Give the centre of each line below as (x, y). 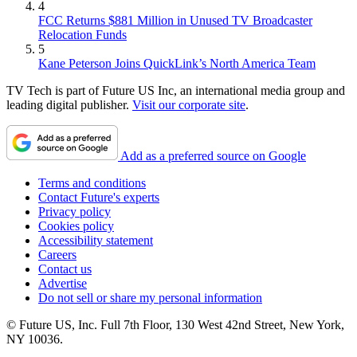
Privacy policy (75, 212)
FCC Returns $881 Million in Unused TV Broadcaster (175, 21)
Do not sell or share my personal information (150, 298)
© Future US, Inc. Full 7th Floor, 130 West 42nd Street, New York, (175, 325)
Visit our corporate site (189, 105)
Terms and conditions (92, 183)
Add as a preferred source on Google (213, 156)
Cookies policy (76, 226)
